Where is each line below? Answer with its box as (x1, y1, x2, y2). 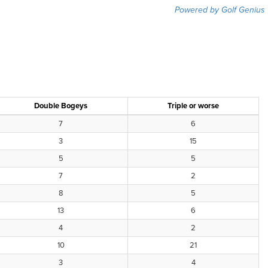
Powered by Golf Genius (175, 5, 265, 15)
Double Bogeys (34, 101, 87, 111)
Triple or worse (167, 101, 219, 111)
